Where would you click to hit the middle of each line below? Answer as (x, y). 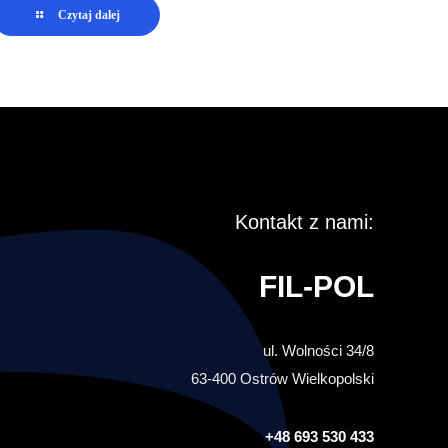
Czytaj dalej (89, 15)
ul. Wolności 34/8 (318, 350)
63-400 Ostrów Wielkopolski (282, 378)
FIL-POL (316, 286)
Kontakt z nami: (304, 222)
